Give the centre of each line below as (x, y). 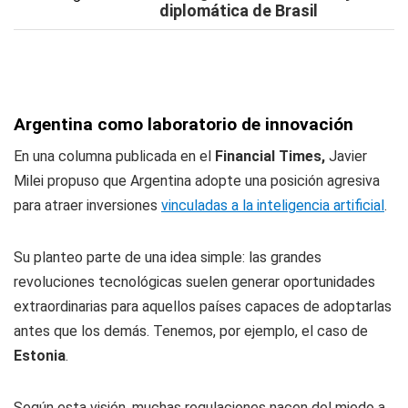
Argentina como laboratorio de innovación (184, 124)
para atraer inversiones (87, 205)
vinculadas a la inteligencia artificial (273, 205)
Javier (346, 156)
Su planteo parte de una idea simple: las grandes (168, 257)
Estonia (40, 356)
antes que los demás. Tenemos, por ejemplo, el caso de (191, 331)
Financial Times (268, 156)
